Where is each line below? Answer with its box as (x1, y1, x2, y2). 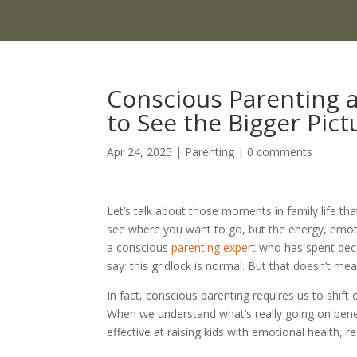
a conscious (107, 240, 172, 255)
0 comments (247, 144, 313, 159)
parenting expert (171, 240, 260, 255)
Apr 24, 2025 (107, 144, 173, 159)
